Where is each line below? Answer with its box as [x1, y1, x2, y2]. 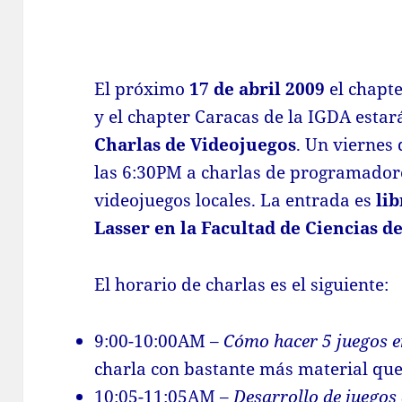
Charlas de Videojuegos [94, 133, 297, 157]
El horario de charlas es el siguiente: [94, 273, 389, 297]
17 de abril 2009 [189, 77, 326, 101]
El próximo [94, 77, 190, 101]
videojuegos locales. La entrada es [94, 188, 377, 213]
